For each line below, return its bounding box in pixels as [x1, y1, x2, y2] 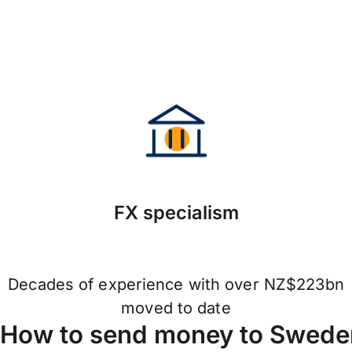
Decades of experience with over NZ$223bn [8, 275, 344, 295]
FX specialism [113, 201, 239, 225]
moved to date [121, 299, 231, 318]
